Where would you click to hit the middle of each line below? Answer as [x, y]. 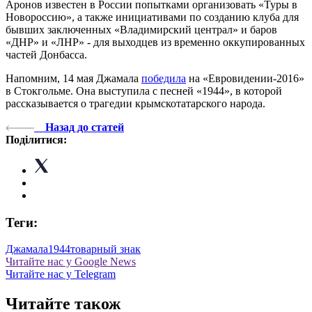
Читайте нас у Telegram [61, 274]
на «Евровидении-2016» [245, 78]
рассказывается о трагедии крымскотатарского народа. [135, 103]
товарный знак [106, 249]
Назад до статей [85, 127]
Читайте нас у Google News [71, 262]
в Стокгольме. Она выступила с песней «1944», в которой [144, 91]
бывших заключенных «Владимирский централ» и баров [141, 29]
